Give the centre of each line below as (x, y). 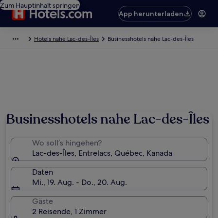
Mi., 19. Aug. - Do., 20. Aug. (80, 182)
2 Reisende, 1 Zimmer (69, 211)
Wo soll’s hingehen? (67, 143)
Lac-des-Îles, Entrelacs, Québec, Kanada (102, 153)
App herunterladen (151, 14)
